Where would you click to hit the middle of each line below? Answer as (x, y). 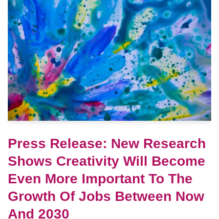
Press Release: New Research (107, 143)
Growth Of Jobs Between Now (106, 196)
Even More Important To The (100, 178)
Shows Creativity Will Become (106, 161)
